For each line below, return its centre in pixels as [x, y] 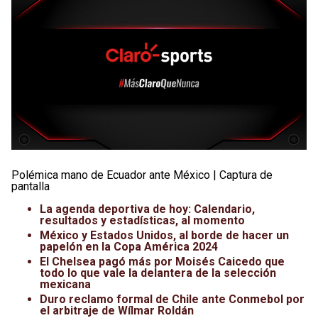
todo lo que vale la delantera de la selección [158, 273]
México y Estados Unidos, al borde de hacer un [164, 235]
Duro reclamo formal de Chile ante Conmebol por [172, 299]
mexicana [65, 284]
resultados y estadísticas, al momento [142, 220]
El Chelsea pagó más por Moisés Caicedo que [162, 261]
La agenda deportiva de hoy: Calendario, [147, 209]
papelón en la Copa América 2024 [129, 246]
